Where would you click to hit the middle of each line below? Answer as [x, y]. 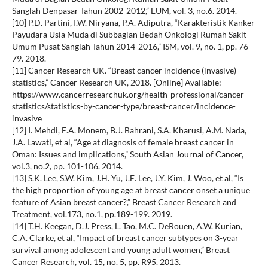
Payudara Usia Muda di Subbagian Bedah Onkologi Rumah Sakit [129, 35]
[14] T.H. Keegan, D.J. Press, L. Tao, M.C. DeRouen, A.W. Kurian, [127, 226]
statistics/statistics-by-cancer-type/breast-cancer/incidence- [124, 106]
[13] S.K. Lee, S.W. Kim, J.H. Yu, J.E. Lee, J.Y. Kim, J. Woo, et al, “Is [127, 178]
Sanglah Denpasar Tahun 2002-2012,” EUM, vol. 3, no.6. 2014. [124, 11]
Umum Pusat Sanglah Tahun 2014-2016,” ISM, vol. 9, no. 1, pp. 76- [131, 47]
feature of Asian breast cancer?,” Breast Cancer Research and [124, 202]
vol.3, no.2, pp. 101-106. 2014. [67, 166]
